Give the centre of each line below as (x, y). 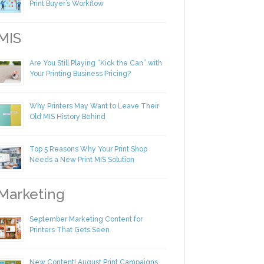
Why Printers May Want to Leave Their (88, 121)
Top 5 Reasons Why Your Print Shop (82, 164)
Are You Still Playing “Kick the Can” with (90, 78)
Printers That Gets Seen (63, 245)
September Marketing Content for (80, 234)
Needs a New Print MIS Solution (76, 175)
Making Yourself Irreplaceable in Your (85, 8)
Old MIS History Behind (61, 132)
